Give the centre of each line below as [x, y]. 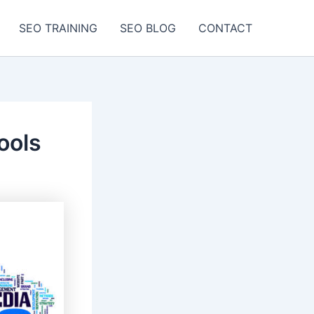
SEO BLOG [148, 28]
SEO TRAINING [58, 28]
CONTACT [225, 28]
